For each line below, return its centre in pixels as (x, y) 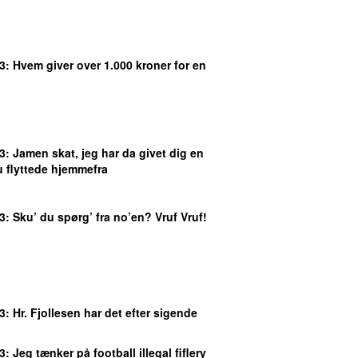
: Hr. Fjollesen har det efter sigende (101, 312)
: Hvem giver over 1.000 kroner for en (106, 64)
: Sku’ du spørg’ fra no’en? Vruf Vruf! (106, 216)
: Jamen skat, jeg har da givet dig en (105, 152)
